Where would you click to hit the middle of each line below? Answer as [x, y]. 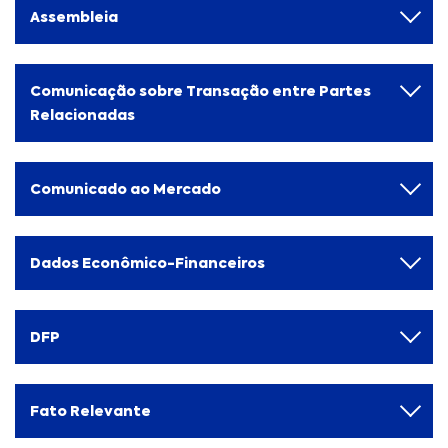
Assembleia [74, 17]
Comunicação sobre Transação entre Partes [200, 91]
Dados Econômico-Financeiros [147, 263]
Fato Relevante [90, 411]
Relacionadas [82, 115]
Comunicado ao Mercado [125, 189]
